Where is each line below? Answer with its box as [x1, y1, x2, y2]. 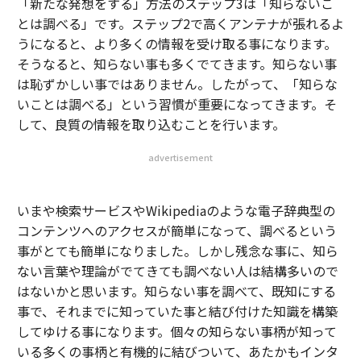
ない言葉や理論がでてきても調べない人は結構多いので [16, 261, 338, 280]
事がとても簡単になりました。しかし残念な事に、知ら [16, 241, 338, 260]
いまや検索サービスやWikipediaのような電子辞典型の [16, 201, 335, 220]
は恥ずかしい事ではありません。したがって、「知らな [16, 74, 338, 93]
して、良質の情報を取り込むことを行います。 [16, 114, 285, 134]
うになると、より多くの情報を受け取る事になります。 [16, 34, 337, 53]
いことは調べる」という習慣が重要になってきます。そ [16, 94, 337, 114]
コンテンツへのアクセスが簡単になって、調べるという [16, 221, 337, 240]
